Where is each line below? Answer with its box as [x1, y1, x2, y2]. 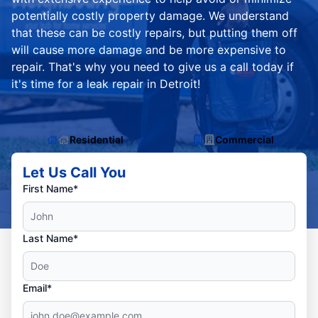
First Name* [23, 182, 78, 194]
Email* [23, 282, 52, 294]
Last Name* [23, 232, 78, 244]
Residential [70, 133, 124, 146]
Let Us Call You [23, 164, 126, 181]
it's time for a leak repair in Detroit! [11, 77, 200, 91]
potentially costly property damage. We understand [11, 9, 289, 23]
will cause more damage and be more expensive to [11, 43, 286, 57]
